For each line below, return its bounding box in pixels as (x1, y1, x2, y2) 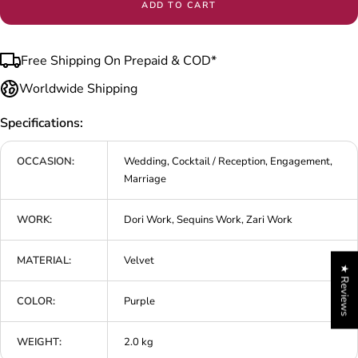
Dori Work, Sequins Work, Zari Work (124, 212, 292, 227)
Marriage (124, 171, 166, 186)
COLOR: (17, 293, 55, 308)
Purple (124, 293, 155, 308)
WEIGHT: (17, 334, 62, 349)
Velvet (124, 253, 154, 268)
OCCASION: (17, 153, 74, 169)
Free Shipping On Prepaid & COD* (21, 51, 217, 70)
